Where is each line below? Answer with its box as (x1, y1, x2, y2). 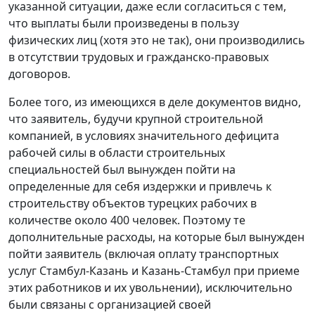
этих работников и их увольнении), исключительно (8, 280, 292, 296)
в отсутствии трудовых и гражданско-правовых (8, 49, 269, 65)
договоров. (8, 66, 70, 82)
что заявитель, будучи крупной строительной (8, 111, 263, 127)
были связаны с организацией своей (8, 297, 211, 313)
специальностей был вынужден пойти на (8, 162, 236, 178)
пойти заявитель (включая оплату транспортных (8, 246, 278, 262)
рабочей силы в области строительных (8, 145, 225, 161)
